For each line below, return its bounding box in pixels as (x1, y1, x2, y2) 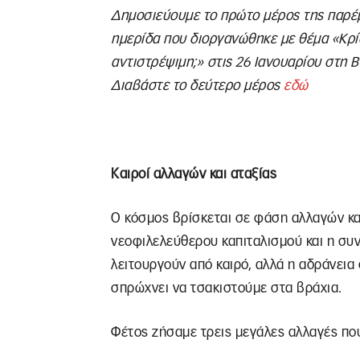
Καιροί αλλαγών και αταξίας (111, 167, 276, 181)
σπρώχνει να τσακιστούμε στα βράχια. (111, 281, 342, 295)
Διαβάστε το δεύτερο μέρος (111, 79, 284, 92)
